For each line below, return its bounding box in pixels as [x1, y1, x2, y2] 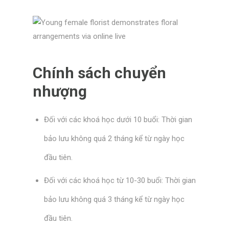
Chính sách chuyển [32, 63, 166, 82]
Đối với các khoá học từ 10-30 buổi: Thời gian [44, 175, 196, 185]
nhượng [32, 82, 87, 100]
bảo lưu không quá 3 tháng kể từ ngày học [44, 194, 185, 204]
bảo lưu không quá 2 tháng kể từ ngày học [44, 134, 185, 144]
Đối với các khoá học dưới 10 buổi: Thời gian [44, 115, 192, 125]
